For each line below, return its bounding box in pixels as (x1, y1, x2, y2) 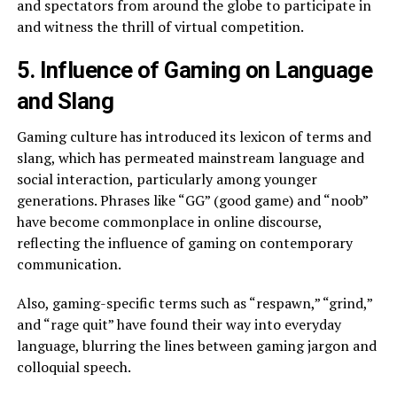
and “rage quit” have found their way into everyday (16, 315, 341, 335)
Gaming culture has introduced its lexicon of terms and (16, 127, 371, 147)
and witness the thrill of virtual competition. (16, 17, 304, 37)
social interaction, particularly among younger (16, 169, 317, 190)
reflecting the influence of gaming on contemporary (16, 233, 353, 253)
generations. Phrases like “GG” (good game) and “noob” (16, 191, 368, 211)
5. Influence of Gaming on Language (16, 57, 373, 84)
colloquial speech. (16, 357, 131, 378)
